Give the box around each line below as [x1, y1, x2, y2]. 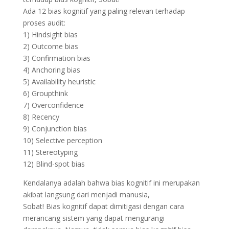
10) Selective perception [22, 135, 102, 145]
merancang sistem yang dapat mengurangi [22, 213, 165, 223]
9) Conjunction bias [22, 124, 87, 133]
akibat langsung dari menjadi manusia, [22, 190, 150, 199]
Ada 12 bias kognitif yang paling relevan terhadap [22, 6, 185, 16]
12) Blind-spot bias [22, 159, 85, 169]
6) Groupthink [22, 88, 68, 98]
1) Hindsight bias [22, 30, 78, 39]
